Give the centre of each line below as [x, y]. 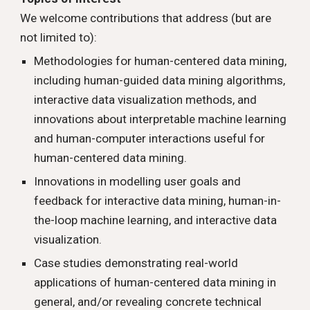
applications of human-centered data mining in [155, 282]
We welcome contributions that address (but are [146, 18]
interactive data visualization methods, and [146, 100]
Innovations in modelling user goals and [138, 181]
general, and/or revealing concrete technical [148, 302]
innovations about [82, 119]
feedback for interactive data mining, [131, 201]
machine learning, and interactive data [179, 220]
